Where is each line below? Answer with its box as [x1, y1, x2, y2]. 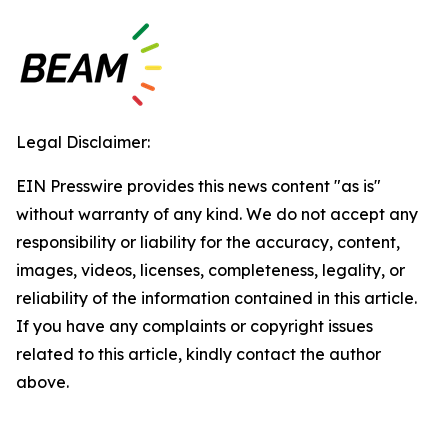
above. [16, 372, 69, 392]
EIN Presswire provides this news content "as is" [16, 176, 381, 196]
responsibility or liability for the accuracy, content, [16, 232, 400, 252]
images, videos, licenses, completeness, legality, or [16, 260, 405, 280]
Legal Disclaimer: [16, 132, 150, 152]
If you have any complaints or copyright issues [16, 316, 373, 336]
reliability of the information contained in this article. [16, 288, 417, 308]
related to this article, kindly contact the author [16, 344, 381, 364]
